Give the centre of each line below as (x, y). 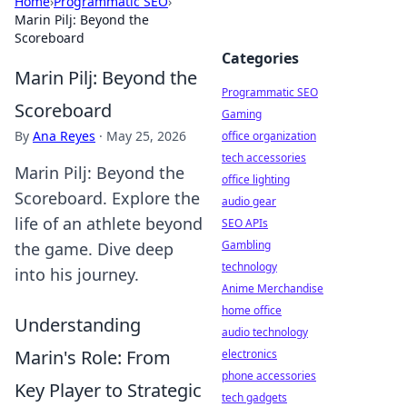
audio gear (249, 201)
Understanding (78, 325)
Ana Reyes (64, 136)
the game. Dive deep (94, 249)
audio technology (265, 332)
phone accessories (269, 376)
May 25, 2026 (146, 136)
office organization (269, 136)
